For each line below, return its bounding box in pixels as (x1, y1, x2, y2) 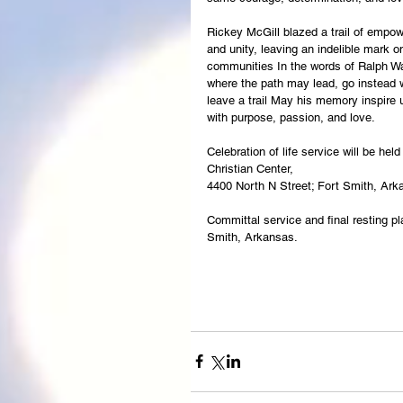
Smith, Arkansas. (207, 229, 298, 244)
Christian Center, (207, 161, 293, 175)
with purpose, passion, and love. (207, 110, 375, 124)
